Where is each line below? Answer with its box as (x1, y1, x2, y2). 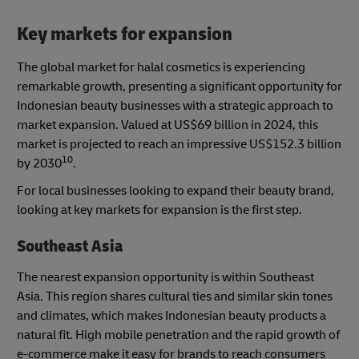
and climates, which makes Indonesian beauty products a (17, 307, 326, 324)
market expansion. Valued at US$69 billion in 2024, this (17, 117, 318, 134)
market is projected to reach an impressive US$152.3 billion (17, 136, 341, 153)
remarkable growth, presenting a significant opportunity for (17, 79, 342, 95)
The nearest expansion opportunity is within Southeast (17, 268, 314, 285)
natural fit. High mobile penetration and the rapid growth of (17, 326, 340, 343)
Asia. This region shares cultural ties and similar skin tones (17, 288, 333, 305)
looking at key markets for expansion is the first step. (17, 202, 302, 219)
